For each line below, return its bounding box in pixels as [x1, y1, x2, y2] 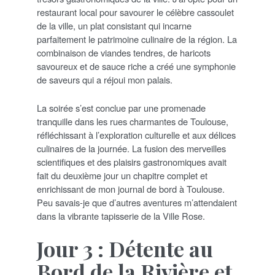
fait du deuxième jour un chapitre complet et [37, 168, 207, 182]
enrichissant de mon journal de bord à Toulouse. [37, 182, 225, 195]
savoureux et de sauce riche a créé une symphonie [37, 59, 236, 72]
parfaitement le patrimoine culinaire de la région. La [37, 32, 237, 45]
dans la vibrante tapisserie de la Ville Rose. [37, 209, 205, 222]
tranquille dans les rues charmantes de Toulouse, [37, 114, 228, 128]
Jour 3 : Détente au [37, 234, 213, 263]
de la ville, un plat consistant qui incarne [37, 18, 192, 32]
